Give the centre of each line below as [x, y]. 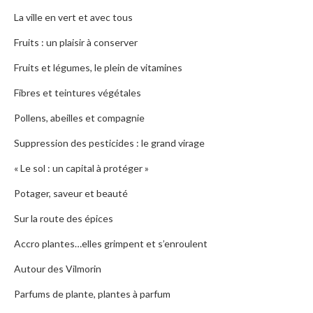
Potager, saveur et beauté [71, 194]
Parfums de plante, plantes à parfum [92, 294]
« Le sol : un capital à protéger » [81, 168]
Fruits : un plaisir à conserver [76, 43]
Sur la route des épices [64, 219]
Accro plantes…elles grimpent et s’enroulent [111, 244]
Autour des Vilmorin [58, 269]
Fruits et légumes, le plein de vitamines [98, 68]
